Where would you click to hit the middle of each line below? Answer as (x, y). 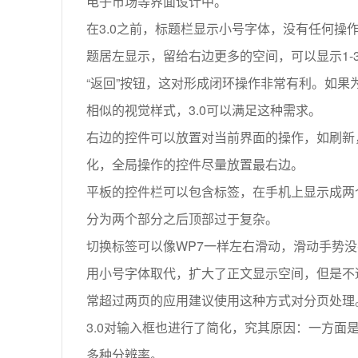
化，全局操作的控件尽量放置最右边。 (195, 165)
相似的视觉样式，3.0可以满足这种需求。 (204, 110)
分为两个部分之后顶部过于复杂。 (182, 219)
